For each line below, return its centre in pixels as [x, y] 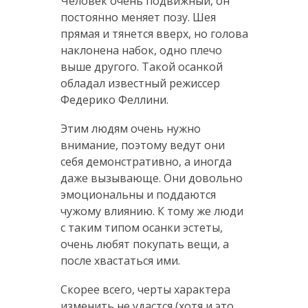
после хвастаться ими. [120, 260]
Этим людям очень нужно [130, 128]
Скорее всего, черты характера [145, 289]
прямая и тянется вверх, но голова [154, 33]
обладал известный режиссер [140, 83]
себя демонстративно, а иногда [146, 161]
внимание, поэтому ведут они [142, 145]
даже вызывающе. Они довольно [151, 178]
